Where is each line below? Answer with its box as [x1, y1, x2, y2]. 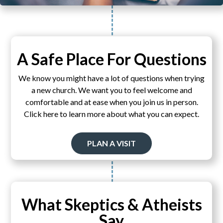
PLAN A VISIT [87, 138, 136, 148]
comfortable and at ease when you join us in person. [25, 97, 198, 107]
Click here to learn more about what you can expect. [24, 109, 199, 118]
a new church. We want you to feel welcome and [31, 85, 192, 95]
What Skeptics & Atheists [21, 195, 202, 215]
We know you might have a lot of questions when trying [18, 73, 205, 83]
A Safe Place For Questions [16, 49, 207, 69]
